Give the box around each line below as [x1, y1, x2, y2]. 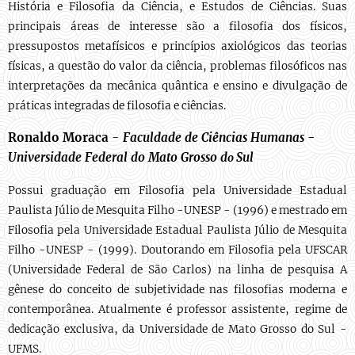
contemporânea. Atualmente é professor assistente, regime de [8, 303, 347, 316]
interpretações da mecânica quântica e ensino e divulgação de [8, 79, 347, 93]
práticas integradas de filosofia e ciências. [8, 99, 226, 113]
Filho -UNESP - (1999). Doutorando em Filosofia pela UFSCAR [8, 243, 347, 257]
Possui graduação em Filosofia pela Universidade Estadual [8, 184, 347, 197]
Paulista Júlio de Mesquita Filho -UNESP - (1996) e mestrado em [8, 204, 347, 217]
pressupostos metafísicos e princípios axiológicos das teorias [8, 40, 347, 53]
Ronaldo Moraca [8, 130, 109, 145]
